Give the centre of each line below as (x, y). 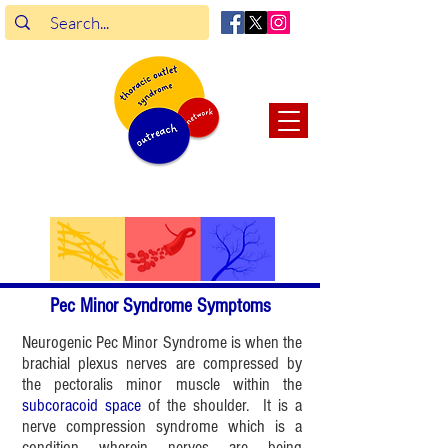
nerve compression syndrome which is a (162, 426)
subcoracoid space (81, 405)
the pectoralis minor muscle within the (162, 384)
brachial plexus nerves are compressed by (162, 363)
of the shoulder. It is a (221, 405)
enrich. (165, 195)
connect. (87, 195)
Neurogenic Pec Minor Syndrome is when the (162, 342)
